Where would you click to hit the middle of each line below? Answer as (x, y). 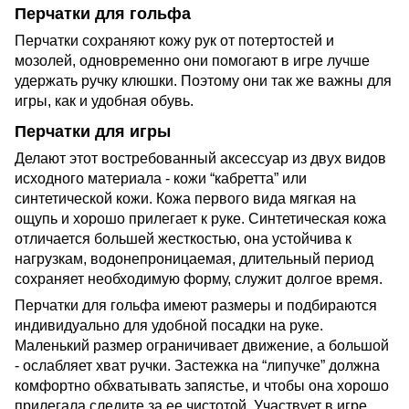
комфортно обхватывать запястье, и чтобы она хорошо (202, 385)
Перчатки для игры (93, 131)
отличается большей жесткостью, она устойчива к (183, 238)
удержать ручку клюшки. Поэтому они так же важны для (203, 81)
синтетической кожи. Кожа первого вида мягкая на (185, 198)
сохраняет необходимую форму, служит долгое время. (199, 278)
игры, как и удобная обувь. (104, 101)
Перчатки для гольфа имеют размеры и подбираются (196, 305)
